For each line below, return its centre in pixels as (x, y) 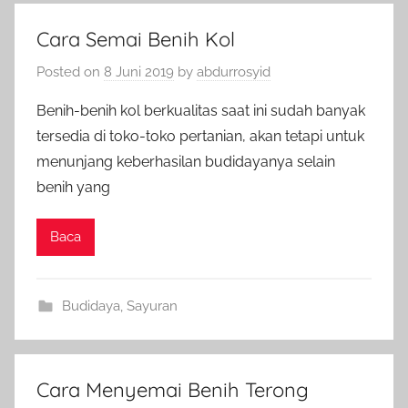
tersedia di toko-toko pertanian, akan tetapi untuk (200, 136)
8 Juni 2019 (139, 71)
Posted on (70, 71)
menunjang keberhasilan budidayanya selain (186, 161)
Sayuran (152, 306)
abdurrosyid (234, 71)
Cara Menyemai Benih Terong (173, 389)
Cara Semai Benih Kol (136, 39)
